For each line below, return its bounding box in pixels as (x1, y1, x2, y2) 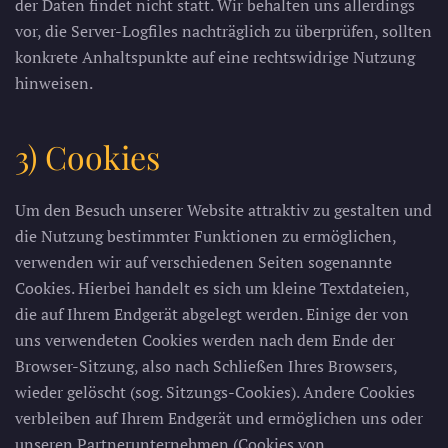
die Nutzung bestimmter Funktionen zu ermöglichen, (15, 225, 396, 247)
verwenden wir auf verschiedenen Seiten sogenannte (15, 251, 392, 273)
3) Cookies (15, 135, 160, 178)
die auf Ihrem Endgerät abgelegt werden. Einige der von (15, 303, 409, 325)
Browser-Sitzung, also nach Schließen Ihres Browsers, (15, 355, 397, 377)
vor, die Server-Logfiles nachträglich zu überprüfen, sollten (15, 20, 432, 42)
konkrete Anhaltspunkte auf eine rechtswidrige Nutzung (15, 46, 415, 68)
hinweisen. (15, 72, 93, 94)
